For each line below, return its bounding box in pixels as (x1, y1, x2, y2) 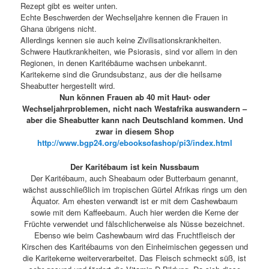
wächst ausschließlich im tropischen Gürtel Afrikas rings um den (22, 184, 247, 196)
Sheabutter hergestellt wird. (20, 80, 116, 92)
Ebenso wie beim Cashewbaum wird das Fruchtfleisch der (34, 229, 235, 241)
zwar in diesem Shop (95, 125, 174, 138)
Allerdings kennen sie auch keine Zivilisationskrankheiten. (20, 34, 222, 46)
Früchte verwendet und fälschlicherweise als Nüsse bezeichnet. (24, 218, 245, 230)
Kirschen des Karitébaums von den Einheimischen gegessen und (21, 241, 248, 253)
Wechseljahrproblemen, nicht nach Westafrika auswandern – (22, 103, 247, 115)
